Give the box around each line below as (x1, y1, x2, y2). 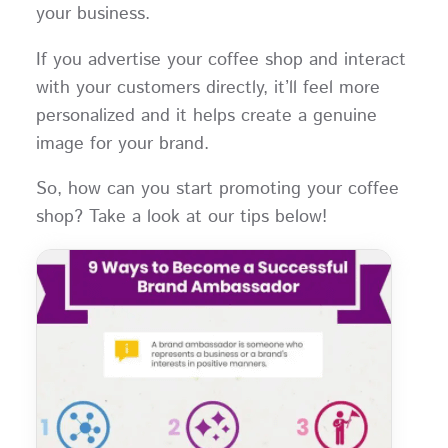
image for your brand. (35, 130, 221, 157)
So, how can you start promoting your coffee (35, 176, 399, 203)
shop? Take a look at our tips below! (35, 204, 327, 231)
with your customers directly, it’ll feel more (35, 74, 380, 101)
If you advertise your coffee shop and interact (35, 46, 406, 73)
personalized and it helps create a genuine (35, 102, 377, 129)
